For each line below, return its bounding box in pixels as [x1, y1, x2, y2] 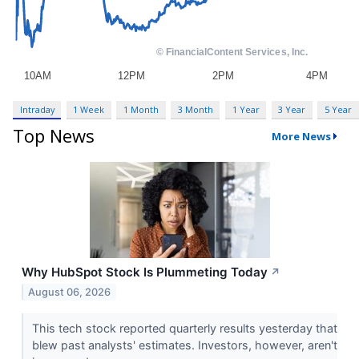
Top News [13, 123, 95, 148]
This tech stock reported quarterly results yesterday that [31, 321, 337, 336]
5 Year [324, 103, 352, 115]
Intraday [19, 103, 54, 115]
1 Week [73, 103, 105, 115]
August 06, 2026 [28, 286, 111, 299]
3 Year [278, 103, 306, 115]
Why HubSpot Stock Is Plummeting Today [22, 264, 268, 280]
